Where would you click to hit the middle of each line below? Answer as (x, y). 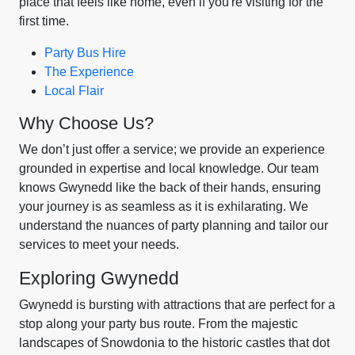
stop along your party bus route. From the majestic (158, 324)
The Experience (89, 72)
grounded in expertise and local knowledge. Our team (169, 168)
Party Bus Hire (85, 53)
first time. (44, 21)
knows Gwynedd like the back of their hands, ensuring (170, 187)
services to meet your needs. (99, 244)
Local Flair (74, 91)
